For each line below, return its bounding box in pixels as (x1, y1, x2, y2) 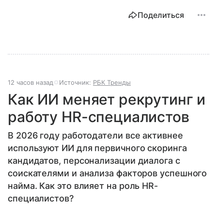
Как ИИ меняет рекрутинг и (8, 91, 206, 108)
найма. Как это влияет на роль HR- (8, 181, 158, 191)
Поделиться (138, 10, 184, 20)
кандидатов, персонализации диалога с (8, 155, 180, 166)
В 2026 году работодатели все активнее (8, 130, 183, 141)
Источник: (59, 78, 93, 87)
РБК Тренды (93, 78, 131, 87)
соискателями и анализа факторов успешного (8, 168, 207, 179)
